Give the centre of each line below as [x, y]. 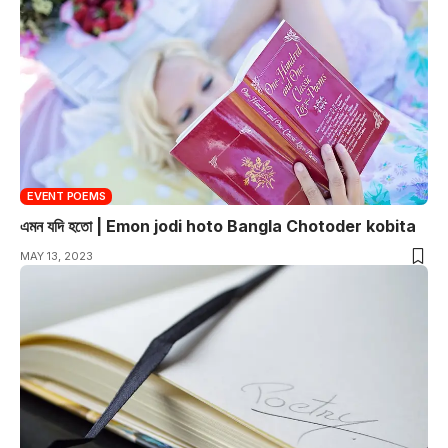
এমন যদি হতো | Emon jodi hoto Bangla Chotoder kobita [218, 226]
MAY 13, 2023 [56, 256]
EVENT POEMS [66, 196]
